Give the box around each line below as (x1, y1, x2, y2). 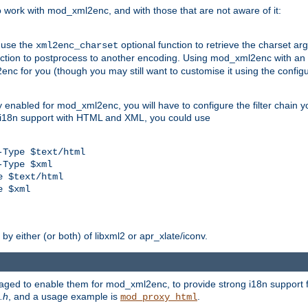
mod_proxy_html (120, 291, 197, 303)
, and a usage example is (8, 291, 120, 302)
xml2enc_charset (36, 39, 118, 51)
